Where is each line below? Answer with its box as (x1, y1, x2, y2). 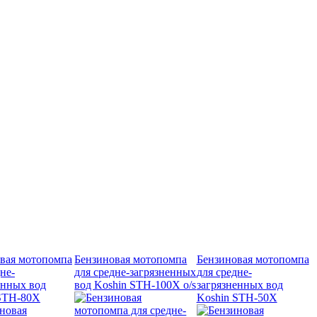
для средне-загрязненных (74, 265, 197, 278)
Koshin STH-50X (196, 291, 277, 304)
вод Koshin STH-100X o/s (74, 278, 197, 291)
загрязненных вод (196, 278, 283, 291)
